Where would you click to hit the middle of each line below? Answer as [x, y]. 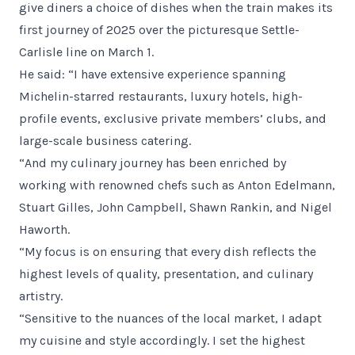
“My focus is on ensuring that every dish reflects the [168, 252]
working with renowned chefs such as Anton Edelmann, [177, 185]
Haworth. [44, 229]
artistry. [41, 296]
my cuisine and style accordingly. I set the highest [162, 340]
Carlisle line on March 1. [86, 52]
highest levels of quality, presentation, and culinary [166, 274]
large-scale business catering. [105, 141]
